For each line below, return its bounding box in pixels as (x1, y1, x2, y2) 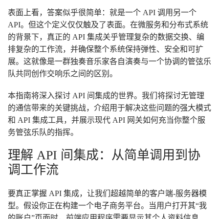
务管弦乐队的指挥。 (8, 128, 78, 136)
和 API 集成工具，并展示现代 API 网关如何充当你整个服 (8, 116, 205, 124)
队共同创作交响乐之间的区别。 (8, 69, 117, 78)
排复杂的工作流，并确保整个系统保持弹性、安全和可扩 (8, 45, 203, 53)
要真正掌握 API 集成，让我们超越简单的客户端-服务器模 (8, 189, 207, 197)
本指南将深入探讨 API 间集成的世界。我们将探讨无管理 (8, 91, 204, 100)
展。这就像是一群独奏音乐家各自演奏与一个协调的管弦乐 (8, 57, 211, 66)
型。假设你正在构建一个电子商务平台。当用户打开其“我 (8, 201, 207, 210)
